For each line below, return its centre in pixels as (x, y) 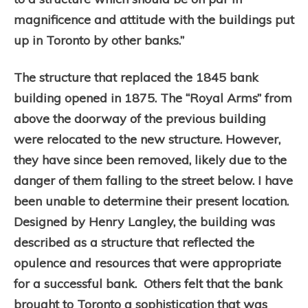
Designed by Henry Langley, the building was (144, 222)
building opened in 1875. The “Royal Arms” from (153, 98)
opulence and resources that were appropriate (147, 263)
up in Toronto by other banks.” (99, 40)
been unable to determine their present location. (151, 201)
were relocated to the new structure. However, (147, 139)
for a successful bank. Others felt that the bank (148, 284)
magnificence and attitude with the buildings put (154, 20)
